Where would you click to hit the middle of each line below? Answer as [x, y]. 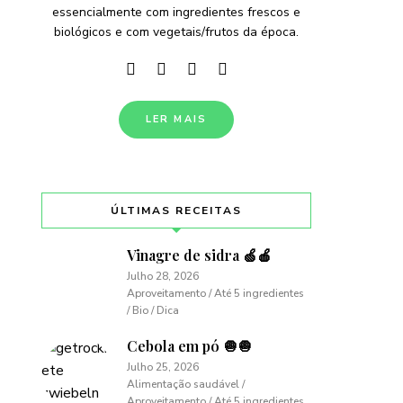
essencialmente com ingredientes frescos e [176, 12]
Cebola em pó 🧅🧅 [189, 346]
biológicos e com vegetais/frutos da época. [176, 32]
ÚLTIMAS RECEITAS [176, 210]
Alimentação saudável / [186, 384]
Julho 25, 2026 [163, 367]
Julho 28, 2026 [163, 276]
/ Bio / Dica [153, 310]
